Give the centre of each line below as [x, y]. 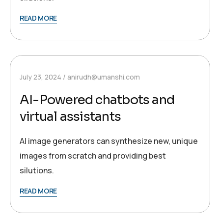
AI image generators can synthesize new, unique [109, 141]
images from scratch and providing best [93, 156]
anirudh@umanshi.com [104, 77]
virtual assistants [70, 117]
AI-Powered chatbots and [97, 100]
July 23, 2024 [41, 77]
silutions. [37, 171]
